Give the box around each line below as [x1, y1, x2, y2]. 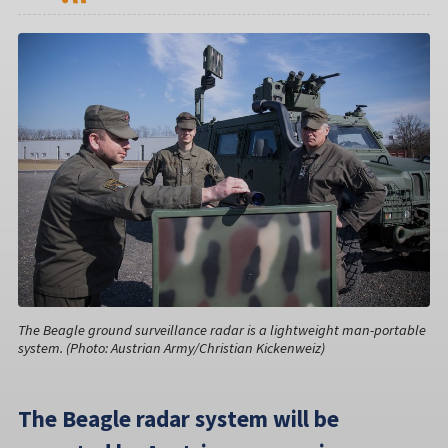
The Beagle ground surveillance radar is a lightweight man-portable [18, 320, 426, 339]
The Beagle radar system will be [18, 403, 339, 433]
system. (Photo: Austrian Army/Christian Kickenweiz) [18, 338, 325, 357]
